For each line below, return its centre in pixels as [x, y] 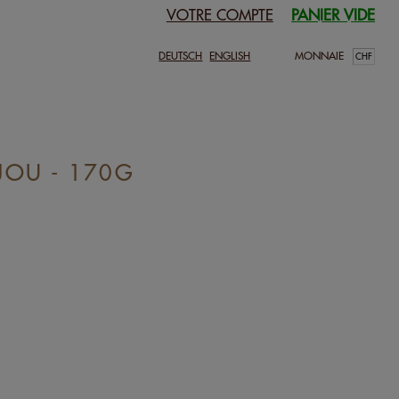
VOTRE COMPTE [220, 15]
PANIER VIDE [334, 15]
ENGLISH [230, 56]
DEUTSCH [181, 56]
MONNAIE [320, 56]
